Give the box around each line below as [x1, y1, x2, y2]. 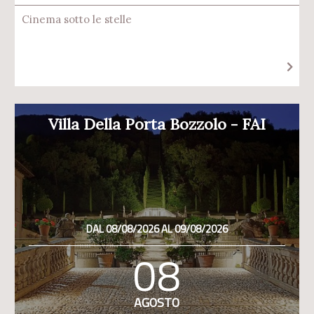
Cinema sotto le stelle [22, 13, 132, 26]
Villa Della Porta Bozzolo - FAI [48, 114, 266, 134]
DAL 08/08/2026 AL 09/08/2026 [86, 221, 228, 237]
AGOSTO [134, 293, 180, 312]
